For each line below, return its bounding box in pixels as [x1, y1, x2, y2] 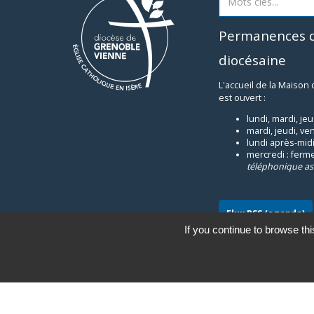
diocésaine [219, 50, 286, 69]
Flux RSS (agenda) [226, 207, 305, 219]
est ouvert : [219, 92, 266, 104]
